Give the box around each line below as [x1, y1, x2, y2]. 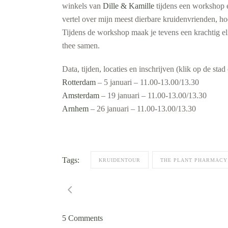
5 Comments [62, 214, 103, 222]
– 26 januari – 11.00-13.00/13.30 [89, 104, 196, 113]
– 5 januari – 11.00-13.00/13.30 [96, 78, 199, 87]
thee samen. [62, 41, 100, 50]
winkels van [62, 2, 103, 10]
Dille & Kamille [103, 2, 154, 10]
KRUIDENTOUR [99, 157, 140, 163]
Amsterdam [62, 91, 99, 100]
